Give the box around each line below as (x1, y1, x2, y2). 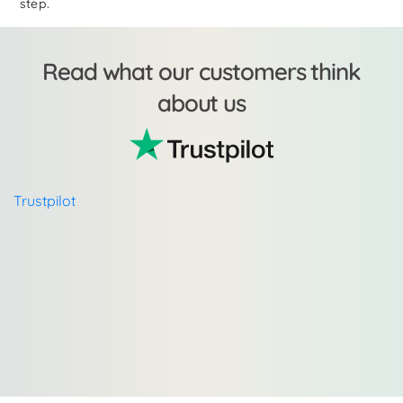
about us (157, 88, 246, 119)
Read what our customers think (41, 57, 362, 87)
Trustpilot (13, 192, 76, 210)
